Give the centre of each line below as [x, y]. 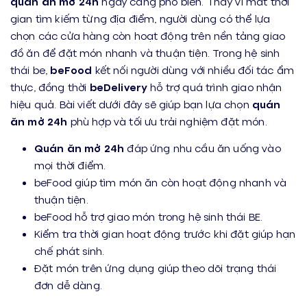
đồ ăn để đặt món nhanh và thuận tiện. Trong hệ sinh [145, 52]
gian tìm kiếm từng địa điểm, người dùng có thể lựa [140, 18]
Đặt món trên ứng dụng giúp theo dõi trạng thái [156, 268]
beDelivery [119, 87]
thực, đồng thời [50, 87]
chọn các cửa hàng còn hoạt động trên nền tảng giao [148, 35]
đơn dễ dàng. [68, 285]
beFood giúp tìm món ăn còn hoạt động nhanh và [161, 182]
